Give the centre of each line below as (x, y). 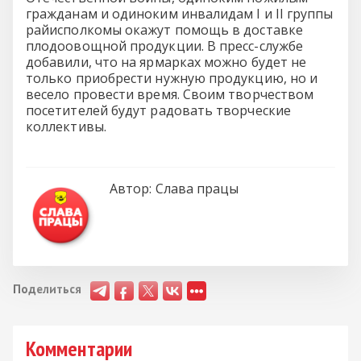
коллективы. (66, 127)
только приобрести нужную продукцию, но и (172, 78)
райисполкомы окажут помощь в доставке (164, 30)
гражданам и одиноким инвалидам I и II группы (180, 14)
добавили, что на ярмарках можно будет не (166, 62)
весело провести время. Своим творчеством (170, 94)
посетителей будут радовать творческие (158, 110)
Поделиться (48, 289)
